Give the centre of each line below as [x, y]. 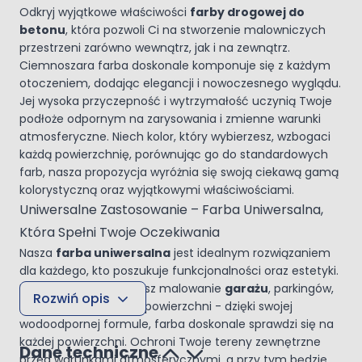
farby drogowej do [247, 12]
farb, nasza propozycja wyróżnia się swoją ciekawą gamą [179, 172]
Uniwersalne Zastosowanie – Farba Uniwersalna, [171, 210]
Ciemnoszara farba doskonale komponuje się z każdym [175, 65]
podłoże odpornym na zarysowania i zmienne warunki [170, 119]
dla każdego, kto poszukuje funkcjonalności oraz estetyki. [179, 271]
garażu [246, 288]
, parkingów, [301, 288]
